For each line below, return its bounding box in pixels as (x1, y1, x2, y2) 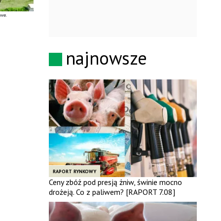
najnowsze (65, 46, 147, 70)
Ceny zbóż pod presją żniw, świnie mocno (48, 177, 182, 187)
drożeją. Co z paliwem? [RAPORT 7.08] (48, 186, 175, 197)
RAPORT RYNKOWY (52, 168, 96, 175)
